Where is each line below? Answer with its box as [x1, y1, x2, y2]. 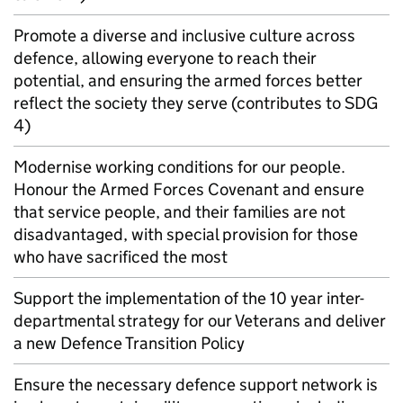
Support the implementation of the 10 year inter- [13, 288, 364, 309]
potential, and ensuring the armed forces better [13, 70, 363, 91]
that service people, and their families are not [13, 201, 345, 222]
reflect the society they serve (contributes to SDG [13, 93, 378, 113]
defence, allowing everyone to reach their [13, 48, 317, 68]
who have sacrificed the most [13, 246, 228, 267]
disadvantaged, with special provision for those [13, 224, 358, 245]
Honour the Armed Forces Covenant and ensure [13, 179, 364, 200]
